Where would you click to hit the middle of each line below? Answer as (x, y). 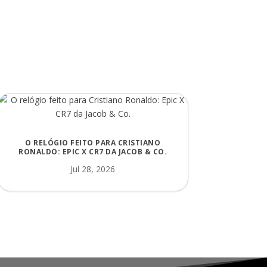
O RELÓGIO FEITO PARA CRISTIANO (93, 143)
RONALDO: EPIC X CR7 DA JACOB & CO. (93, 152)
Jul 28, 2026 (93, 169)
